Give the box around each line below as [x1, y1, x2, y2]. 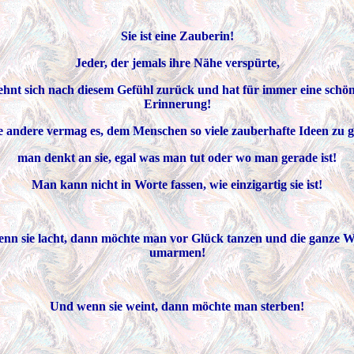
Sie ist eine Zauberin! [120, 29, 234, 43]
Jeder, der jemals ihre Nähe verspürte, [74, 56, 280, 70]
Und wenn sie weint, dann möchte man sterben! [50, 299, 304, 313]
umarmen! [149, 246, 205, 259]
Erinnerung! [143, 97, 211, 111]
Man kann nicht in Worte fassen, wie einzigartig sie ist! [32, 178, 322, 191]
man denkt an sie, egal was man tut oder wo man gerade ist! [17, 151, 337, 164]
